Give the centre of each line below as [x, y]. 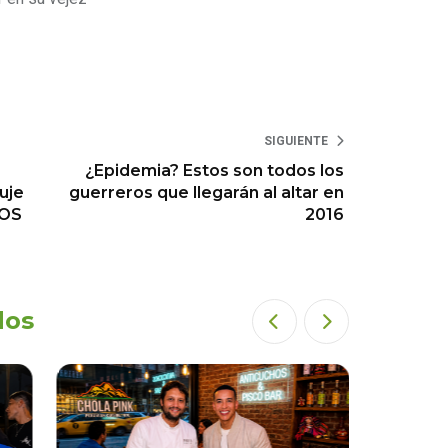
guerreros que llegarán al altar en [207, 193]
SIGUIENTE [296, 141]
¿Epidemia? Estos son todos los [215, 171]
